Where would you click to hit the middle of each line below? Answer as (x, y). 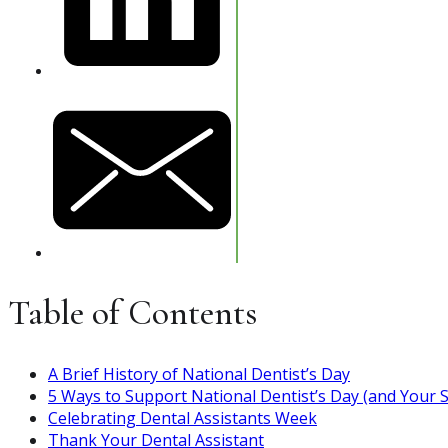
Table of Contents (132, 312)
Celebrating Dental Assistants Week (182, 417)
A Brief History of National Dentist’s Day (199, 373)
